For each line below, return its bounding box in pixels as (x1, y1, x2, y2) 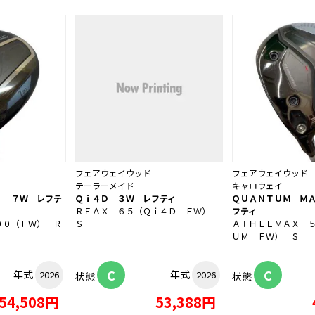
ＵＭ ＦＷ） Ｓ (232, 230, 300, 243)
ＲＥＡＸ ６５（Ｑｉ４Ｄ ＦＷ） (75, 205, 219, 217)
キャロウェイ (232, 179, 283, 192)
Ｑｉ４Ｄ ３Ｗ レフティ (75, 192, 176, 205)
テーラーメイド (75, 179, 134, 192)
